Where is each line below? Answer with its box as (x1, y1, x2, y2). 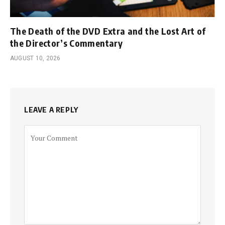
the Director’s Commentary (10, 37, 123, 49)
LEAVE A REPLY (24, 105, 78, 115)
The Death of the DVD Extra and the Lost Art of (10, 25, 206, 37)
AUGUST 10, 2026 (10, 55, 61, 62)
